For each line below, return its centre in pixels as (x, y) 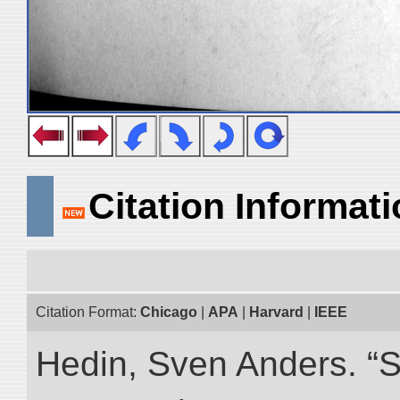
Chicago (169, 312)
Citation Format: (88, 312)
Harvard (276, 312)
